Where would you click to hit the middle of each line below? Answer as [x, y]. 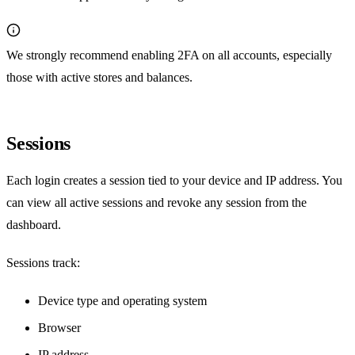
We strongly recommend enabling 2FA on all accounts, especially [169, 55]
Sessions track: [43, 263]
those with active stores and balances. [99, 78]
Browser [59, 328]
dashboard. [34, 225]
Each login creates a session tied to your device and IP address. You [174, 181]
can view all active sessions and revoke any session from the [157, 203]
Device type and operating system [122, 301]
